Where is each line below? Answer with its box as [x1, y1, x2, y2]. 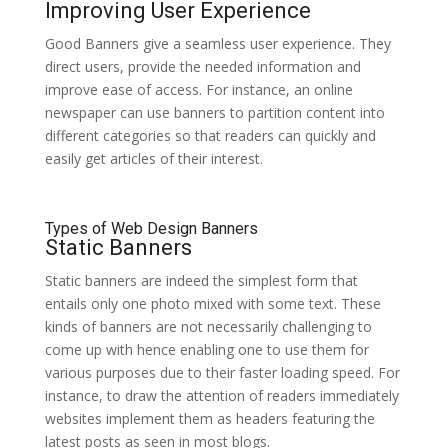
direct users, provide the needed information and [44, 56, 361, 76]
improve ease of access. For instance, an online [44, 79, 353, 99]
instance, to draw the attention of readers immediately [44, 385, 399, 405]
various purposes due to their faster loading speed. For [44, 362, 400, 382]
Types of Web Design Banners [44, 218, 258, 238]
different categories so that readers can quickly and [44, 125, 376, 145]
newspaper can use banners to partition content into [44, 102, 385, 122]
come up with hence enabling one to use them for [44, 339, 369, 359]
